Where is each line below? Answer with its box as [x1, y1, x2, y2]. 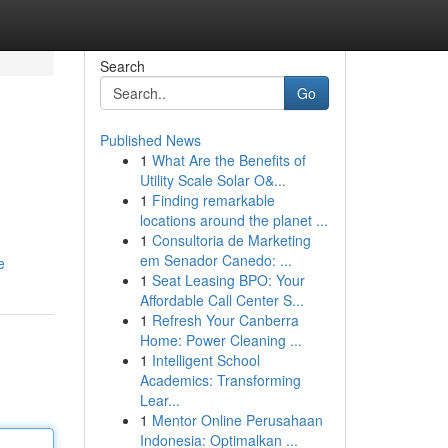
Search [99, 56, 145, 76]
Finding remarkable [151, 190, 275, 210]
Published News [99, 130, 201, 150]
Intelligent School [151, 350, 260, 370]
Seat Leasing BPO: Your [151, 270, 305, 290]
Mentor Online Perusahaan [151, 410, 323, 430]
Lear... [139, 390, 180, 410]
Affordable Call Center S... [139, 290, 304, 310]
